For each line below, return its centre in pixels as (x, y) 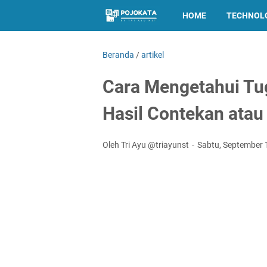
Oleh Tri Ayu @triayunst (147, 145)
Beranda (118, 55)
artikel (153, 55)
